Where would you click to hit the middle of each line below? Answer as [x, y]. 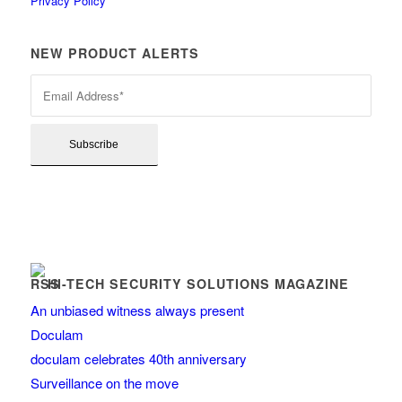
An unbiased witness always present [137, 310]
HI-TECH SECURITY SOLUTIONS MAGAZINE [198, 284]
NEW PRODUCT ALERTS [114, 53]
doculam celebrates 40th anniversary [138, 359]
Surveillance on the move [104, 383]
